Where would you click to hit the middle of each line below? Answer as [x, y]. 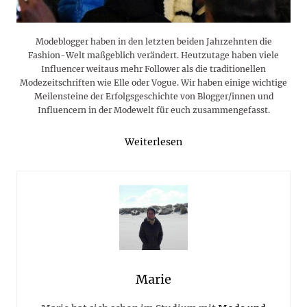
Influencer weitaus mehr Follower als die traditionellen [153, 69]
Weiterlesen [153, 142]
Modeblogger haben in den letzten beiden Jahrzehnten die [153, 41]
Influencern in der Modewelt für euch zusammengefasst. [153, 110]
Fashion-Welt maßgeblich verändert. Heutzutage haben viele [153, 55]
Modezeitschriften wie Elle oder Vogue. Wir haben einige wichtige [153, 82]
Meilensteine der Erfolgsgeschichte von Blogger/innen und [153, 96]
